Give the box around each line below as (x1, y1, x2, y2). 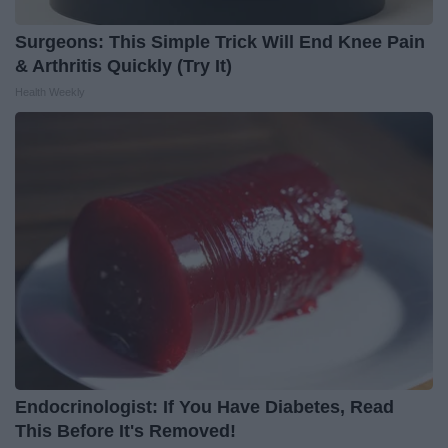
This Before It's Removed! (15, 421, 236, 442)
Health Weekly (15, 86, 85, 99)
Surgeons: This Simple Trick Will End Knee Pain (15, 32, 425, 53)
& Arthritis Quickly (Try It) (15, 56, 232, 77)
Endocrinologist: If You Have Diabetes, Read (15, 397, 394, 418)
